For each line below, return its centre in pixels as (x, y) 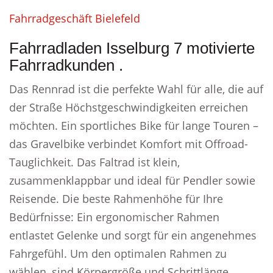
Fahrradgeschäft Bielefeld (75, 18)
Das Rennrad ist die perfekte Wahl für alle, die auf (136, 89)
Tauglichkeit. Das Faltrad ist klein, (94, 162)
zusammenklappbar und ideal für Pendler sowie (132, 180)
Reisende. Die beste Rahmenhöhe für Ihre (116, 199)
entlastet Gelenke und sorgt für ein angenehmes (133, 235)
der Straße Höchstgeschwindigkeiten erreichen (129, 107)
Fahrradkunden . (66, 65)
